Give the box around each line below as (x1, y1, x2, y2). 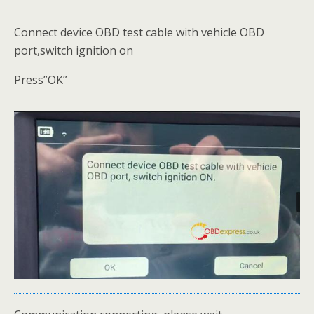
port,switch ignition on (14, 43, 133, 59)
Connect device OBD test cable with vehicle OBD (14, 25, 264, 41)
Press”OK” (14, 72, 67, 88)
